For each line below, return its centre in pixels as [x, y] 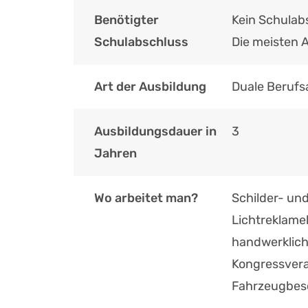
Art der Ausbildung [150, 87]
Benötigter [126, 20]
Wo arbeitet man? [146, 198]
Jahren [115, 154]
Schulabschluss [141, 42]
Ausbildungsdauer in [155, 132]
